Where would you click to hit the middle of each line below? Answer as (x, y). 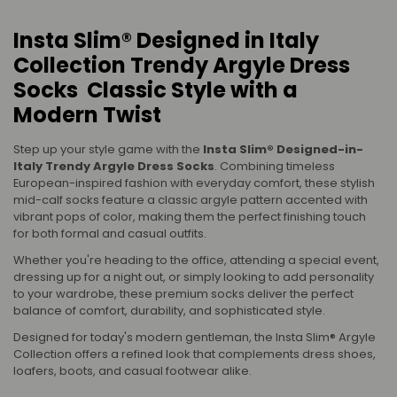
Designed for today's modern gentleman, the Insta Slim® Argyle (195, 338)
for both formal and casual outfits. (110, 233)
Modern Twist (87, 114)
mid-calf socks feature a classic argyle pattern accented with (191, 199)
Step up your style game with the (108, 149)
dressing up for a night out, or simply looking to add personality (194, 277)
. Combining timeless (275, 166)
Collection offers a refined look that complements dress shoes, (195, 354)
